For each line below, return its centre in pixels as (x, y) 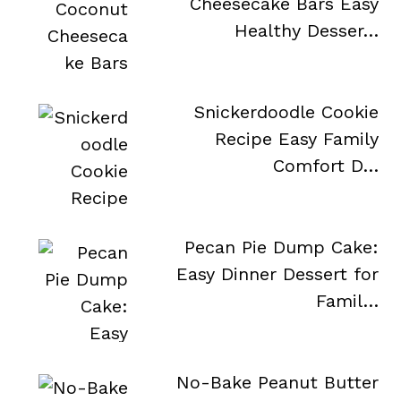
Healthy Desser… (306, 30)
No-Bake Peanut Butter (277, 382)
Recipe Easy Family (296, 139)
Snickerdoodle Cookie (286, 112)
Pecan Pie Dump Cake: (281, 247)
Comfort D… (325, 166)
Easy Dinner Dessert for (277, 274)
